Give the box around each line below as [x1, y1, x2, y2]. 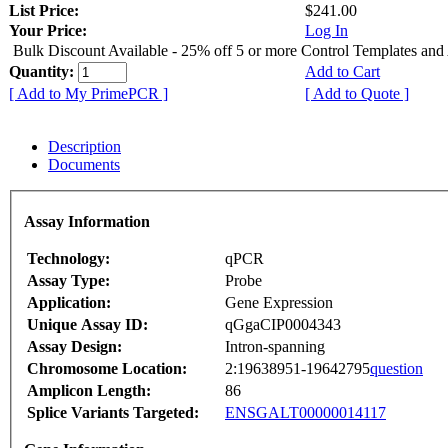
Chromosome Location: [27, 360, 187, 378]
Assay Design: [27, 338, 122, 356]
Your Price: [9, 21, 87, 39]
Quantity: [9, 62, 78, 80]
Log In [305, 21, 348, 39]
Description [48, 137, 121, 155]
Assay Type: [27, 272, 110, 290]
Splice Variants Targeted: [27, 404, 199, 422]
